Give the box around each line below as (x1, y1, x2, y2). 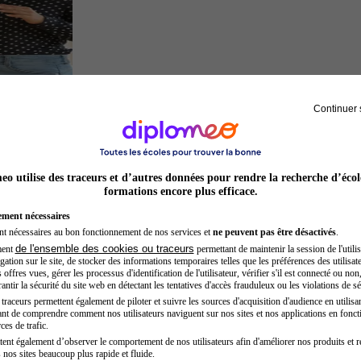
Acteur (75, 317, 110, 331)
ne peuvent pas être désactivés (212, 226, 336, 238)
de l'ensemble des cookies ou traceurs (15, 242, 194, 255)
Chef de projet (76, 110, 148, 124)
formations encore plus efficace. (103, 185, 258, 197)
